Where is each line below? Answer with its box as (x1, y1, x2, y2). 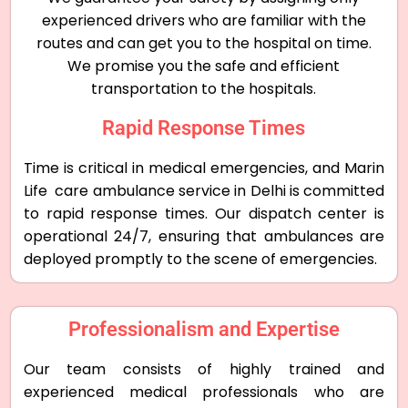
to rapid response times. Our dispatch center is (23, 202, 385, 224)
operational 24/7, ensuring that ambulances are (23, 225, 385, 247)
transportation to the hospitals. (91, 77, 317, 99)
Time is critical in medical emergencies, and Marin (23, 157, 385, 178)
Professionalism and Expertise (67, 317, 340, 341)
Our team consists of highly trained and (23, 358, 385, 380)
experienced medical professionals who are (23, 381, 385, 403)
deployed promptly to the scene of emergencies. (23, 248, 377, 270)
